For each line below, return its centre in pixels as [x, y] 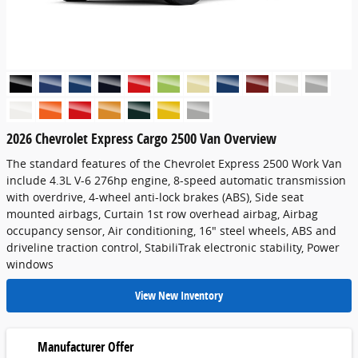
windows [30, 264]
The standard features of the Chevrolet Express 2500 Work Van [174, 163]
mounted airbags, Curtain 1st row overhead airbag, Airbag [162, 214]
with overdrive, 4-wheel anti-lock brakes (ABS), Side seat [155, 197]
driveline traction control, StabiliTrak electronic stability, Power [173, 247]
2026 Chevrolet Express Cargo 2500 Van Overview [141, 138]
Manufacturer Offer [86, 346]
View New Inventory [179, 296]
